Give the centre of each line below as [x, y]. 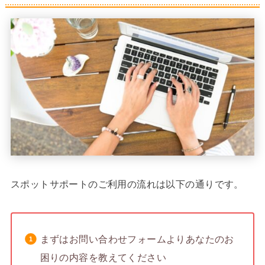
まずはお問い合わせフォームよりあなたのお [137, 239]
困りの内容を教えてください [103, 257]
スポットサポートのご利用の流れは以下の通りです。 [127, 184]
